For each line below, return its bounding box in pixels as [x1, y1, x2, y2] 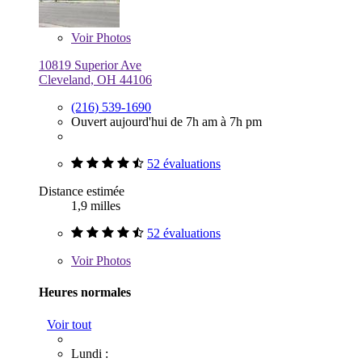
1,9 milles [71, 199, 120, 213]
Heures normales [39, 285, 131, 300]
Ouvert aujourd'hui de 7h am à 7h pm [71, 115, 262, 129]
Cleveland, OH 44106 [39, 73, 152, 87]
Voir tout [47, 317, 91, 331]
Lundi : [71, 346, 108, 360]
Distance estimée [39, 184, 124, 199]
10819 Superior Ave [39, 58, 141, 73]
